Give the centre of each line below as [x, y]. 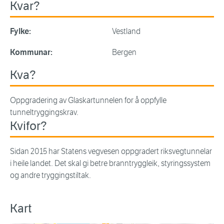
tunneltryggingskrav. [44, 112]
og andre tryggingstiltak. [50, 175]
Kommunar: [31, 52]
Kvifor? [28, 126]
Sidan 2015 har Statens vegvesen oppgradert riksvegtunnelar [111, 151]
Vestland [126, 31]
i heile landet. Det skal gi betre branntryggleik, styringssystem [110, 163]
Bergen [124, 52]
